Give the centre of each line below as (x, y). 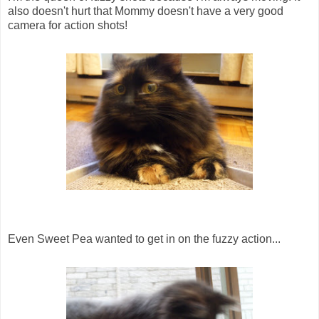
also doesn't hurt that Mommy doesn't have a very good (146, 11)
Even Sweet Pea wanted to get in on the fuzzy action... (144, 239)
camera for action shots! (68, 26)
